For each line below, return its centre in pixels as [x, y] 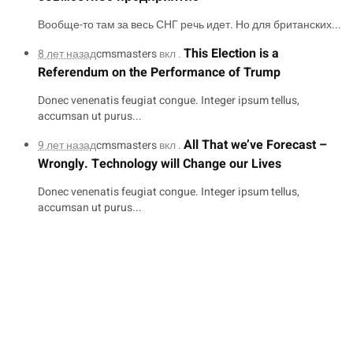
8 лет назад [67, 54]
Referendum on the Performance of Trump [159, 72]
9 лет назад [67, 145]
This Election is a [231, 53]
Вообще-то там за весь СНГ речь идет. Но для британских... [190, 24]
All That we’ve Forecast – [255, 145]
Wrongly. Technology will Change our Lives [160, 163]
